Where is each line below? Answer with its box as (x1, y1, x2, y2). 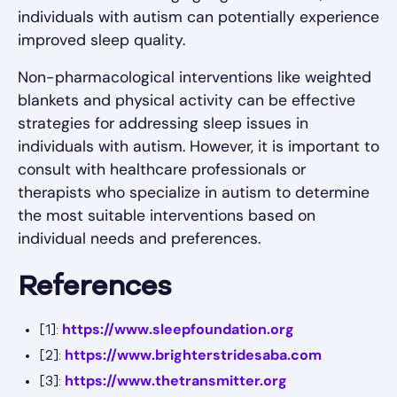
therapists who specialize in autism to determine (18, 183, 370, 203)
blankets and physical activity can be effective (18, 90, 355, 111)
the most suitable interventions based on (18, 206, 315, 226)
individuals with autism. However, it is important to (18, 136, 379, 157)
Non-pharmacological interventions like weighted (18, 67, 371, 88)
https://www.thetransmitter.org (65, 371, 287, 391)
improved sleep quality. (18, 30, 185, 51)
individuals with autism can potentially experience (18, 7, 379, 27)
